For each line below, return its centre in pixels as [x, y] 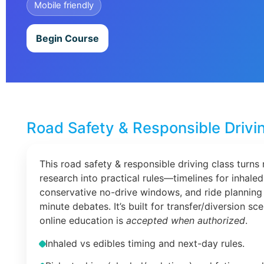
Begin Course [67, 39]
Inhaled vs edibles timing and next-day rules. [145, 243]
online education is [83, 221]
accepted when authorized [186, 221]
